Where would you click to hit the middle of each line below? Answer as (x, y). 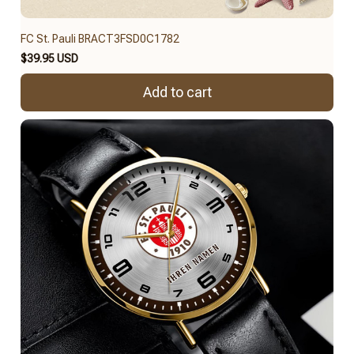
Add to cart (177, 92)
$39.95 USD (49, 58)
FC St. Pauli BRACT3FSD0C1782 (100, 38)
